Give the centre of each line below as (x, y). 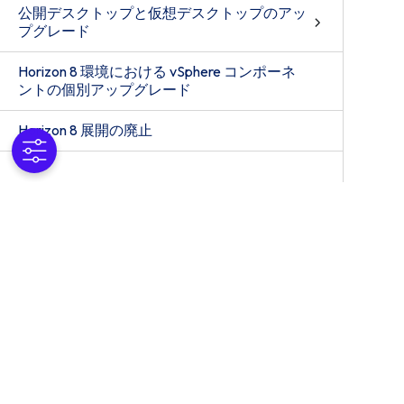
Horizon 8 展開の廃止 (85, 130)
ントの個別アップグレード (105, 89)
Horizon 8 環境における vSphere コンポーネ (157, 71)
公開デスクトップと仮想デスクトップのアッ (162, 13)
